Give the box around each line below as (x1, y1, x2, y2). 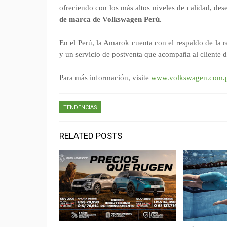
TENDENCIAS (63, 104, 97, 111)
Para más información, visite (59, 73, 151, 82)
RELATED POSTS (59, 131, 122, 141)
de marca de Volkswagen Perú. (59, 15, 162, 23)
